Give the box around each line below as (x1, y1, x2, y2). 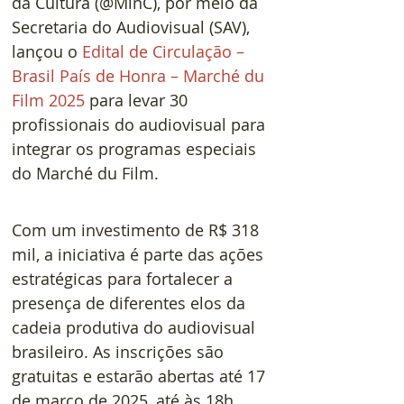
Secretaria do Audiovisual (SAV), (12, 15, 254, 38)
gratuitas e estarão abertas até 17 (12, 364, 270, 387)
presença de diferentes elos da (12, 291, 250, 314)
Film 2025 (12, 88, 89, 111)
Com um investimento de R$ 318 (12, 218, 263, 241)
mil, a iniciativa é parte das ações (12, 243, 268, 265)
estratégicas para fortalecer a (12, 267, 237, 289)
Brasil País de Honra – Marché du (12, 64, 269, 87)
